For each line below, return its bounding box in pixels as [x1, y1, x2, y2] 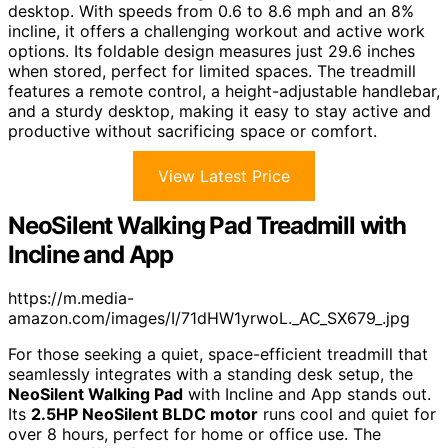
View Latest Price [158, 165, 290, 186]
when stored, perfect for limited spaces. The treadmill [8, 60, 416, 81]
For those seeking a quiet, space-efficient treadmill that [8, 344, 428, 365]
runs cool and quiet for [258, 404, 436, 425]
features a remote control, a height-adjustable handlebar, [8, 80, 440, 101]
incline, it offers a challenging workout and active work [8, 20, 425, 41]
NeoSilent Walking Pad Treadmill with [8, 210, 406, 240]
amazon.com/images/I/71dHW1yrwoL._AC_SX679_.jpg [8, 308, 410, 329]
